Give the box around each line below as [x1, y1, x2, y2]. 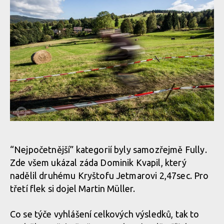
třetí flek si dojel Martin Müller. [10, 183, 135, 193]
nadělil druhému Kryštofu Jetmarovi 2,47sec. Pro [10, 170, 209, 180]
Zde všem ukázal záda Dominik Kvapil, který [10, 157, 186, 167]
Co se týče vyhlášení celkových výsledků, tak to [10, 209, 199, 219]
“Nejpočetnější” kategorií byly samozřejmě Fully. [10, 144, 207, 154]
